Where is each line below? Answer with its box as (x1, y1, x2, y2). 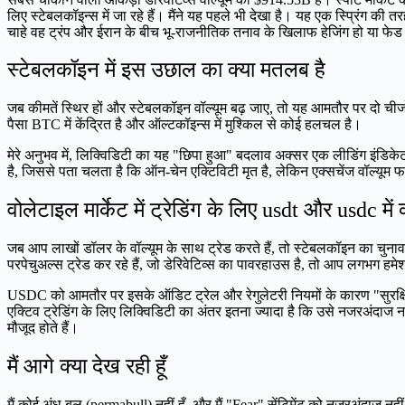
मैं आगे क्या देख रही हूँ (7, 354, 166, 379)
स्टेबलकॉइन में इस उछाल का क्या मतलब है (7, 58, 325, 82)
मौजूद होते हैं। (7, 320, 79, 336)
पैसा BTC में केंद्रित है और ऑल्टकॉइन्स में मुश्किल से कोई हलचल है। (7, 117, 362, 133)
